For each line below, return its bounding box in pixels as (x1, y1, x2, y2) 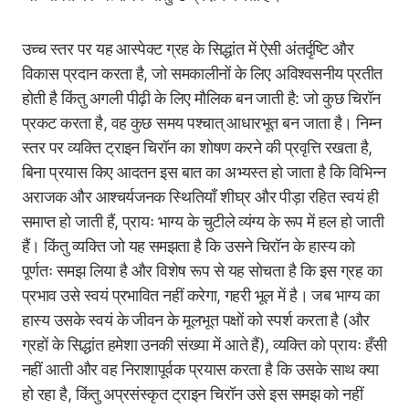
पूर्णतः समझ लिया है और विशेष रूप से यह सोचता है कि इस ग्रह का (22, 261, 383, 280)
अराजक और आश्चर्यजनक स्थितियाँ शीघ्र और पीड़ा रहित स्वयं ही (22, 187, 379, 206)
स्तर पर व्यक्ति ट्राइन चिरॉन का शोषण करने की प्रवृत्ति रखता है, (22, 138, 372, 157)
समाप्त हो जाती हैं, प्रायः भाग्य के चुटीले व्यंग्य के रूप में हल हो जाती (22, 212, 384, 231)
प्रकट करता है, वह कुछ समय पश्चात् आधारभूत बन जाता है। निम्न (22, 113, 382, 132)
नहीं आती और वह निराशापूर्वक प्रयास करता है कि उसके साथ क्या (22, 360, 379, 379)
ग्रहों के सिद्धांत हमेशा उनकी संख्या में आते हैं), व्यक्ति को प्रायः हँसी (22, 335, 387, 354)
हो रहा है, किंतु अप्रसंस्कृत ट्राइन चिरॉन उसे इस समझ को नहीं (22, 384, 363, 404)
